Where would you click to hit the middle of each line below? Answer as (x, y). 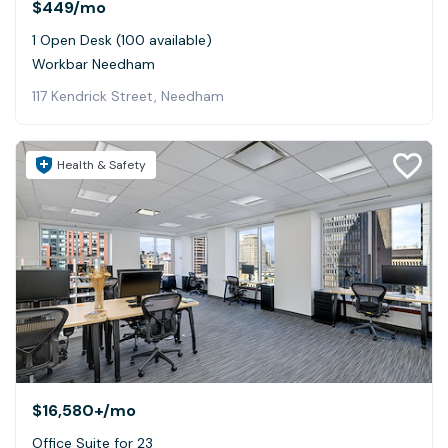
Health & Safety (101, 165)
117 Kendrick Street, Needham (128, 96)
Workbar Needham (93, 64)
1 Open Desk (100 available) (122, 40)
